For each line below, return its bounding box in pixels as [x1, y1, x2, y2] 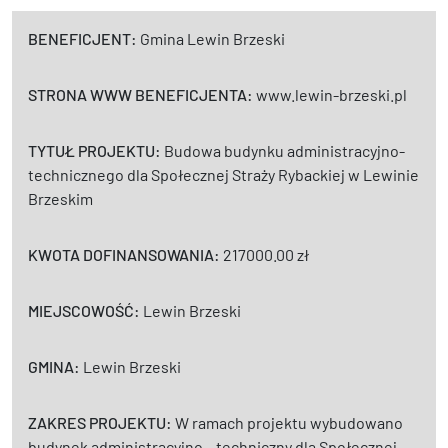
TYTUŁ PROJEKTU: [28, 141, 164, 161]
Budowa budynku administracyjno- [164, 141, 405, 161]
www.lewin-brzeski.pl [256, 85, 407, 105]
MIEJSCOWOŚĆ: [28, 301, 143, 321]
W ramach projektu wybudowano [175, 413, 403, 433]
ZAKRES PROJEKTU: [28, 413, 175, 433]
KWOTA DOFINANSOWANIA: [28, 245, 223, 265]
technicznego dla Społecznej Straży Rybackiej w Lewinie [28, 165, 419, 185]
